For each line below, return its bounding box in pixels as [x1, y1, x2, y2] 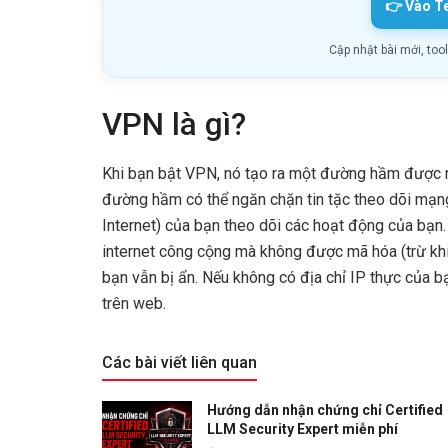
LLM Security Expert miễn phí [207, 421, 398, 438]
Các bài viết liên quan [102, 353, 257, 373]
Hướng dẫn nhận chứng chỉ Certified [207, 402, 443, 419]
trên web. [102, 294, 166, 314]
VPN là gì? [102, 105, 246, 143]
